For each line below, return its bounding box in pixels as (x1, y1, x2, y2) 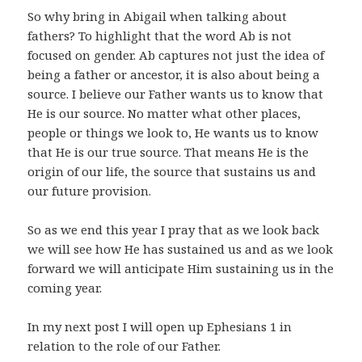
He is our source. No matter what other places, (27, 105, 301, 122)
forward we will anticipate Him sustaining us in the (27, 260, 335, 277)
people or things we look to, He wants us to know (27, 124, 319, 141)
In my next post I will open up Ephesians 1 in (27, 318, 293, 335)
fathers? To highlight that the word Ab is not (27, 27, 293, 44)
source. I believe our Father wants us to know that (27, 86, 324, 103)
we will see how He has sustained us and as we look (27, 241, 334, 258)
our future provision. (27, 183, 152, 200)
